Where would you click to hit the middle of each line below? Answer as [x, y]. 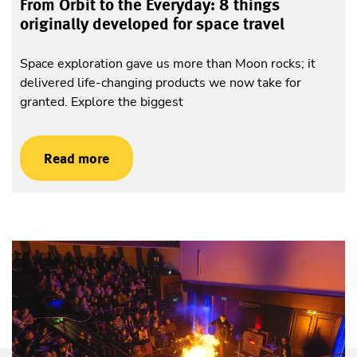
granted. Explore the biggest [102, 102]
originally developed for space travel [152, 24]
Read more [76, 158]
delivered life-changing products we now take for [161, 82]
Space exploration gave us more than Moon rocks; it [168, 63]
